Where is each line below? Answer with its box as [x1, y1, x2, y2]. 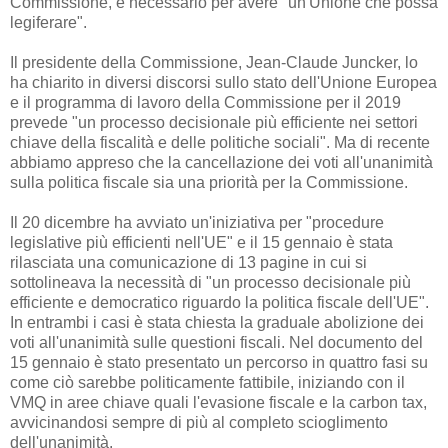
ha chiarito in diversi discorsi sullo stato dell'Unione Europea [10, 74, 437, 92]
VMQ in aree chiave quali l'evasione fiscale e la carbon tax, [10, 394, 427, 412]
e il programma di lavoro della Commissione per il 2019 [10, 94, 401, 112]
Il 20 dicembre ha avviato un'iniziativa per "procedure [10, 214, 384, 232]
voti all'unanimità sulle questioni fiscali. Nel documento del [10, 334, 423, 352]
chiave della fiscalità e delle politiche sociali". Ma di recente [10, 134, 430, 152]
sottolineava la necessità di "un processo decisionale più [10, 274, 411, 292]
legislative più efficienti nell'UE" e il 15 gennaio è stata [10, 234, 393, 252]
